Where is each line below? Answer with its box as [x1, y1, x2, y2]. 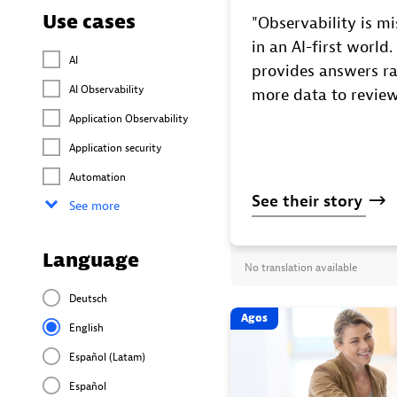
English [69, 320, 104, 335]
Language [43, 247, 139, 273]
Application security [69, 140, 162, 155]
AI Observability [69, 82, 144, 97]
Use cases [43, 9, 136, 35]
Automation [69, 169, 126, 184]
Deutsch [69, 291, 107, 306]
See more [69, 198, 120, 214]
